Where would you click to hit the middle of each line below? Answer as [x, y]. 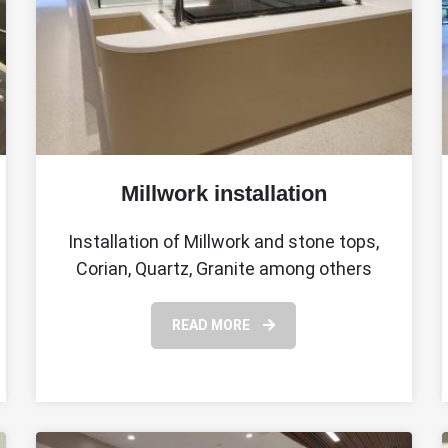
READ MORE [213, 324]
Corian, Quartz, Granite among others [223, 268]
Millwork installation [223, 193]
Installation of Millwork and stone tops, [224, 241]
